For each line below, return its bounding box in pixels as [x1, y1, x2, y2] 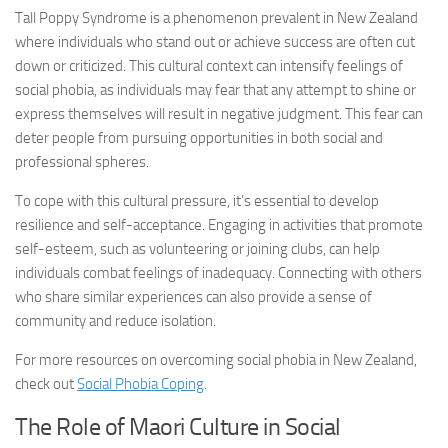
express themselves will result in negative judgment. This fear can [15, 105, 423, 123]
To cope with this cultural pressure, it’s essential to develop [15, 192, 379, 210]
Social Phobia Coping [77, 375, 204, 393]
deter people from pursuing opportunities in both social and [15, 129, 383, 147]
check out [15, 375, 77, 393]
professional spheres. [15, 153, 149, 171]
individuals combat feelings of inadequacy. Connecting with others [15, 264, 422, 282]
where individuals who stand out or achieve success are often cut [15, 33, 415, 51]
